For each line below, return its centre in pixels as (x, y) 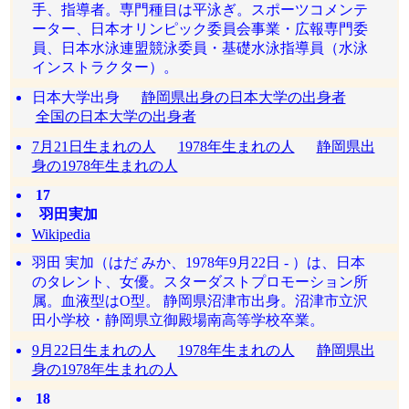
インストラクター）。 (105, 67)
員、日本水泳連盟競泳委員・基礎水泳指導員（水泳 (199, 48)
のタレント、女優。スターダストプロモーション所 (199, 282)
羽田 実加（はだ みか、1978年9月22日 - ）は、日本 (198, 262)
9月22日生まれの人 (94, 350)
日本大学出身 (86, 97)
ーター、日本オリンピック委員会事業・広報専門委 (199, 29)
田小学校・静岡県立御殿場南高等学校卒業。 (178, 320)
